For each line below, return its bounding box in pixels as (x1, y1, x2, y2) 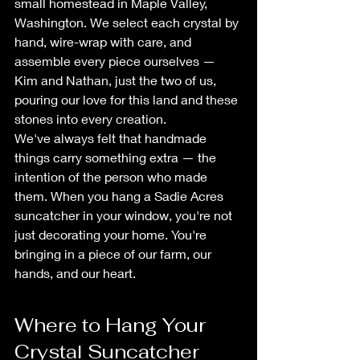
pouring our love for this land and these (14, 91, 241, 107)
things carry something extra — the (14, 149, 219, 165)
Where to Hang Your (14, 312, 211, 337)
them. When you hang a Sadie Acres (14, 187, 227, 203)
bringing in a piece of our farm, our (14, 245, 215, 261)
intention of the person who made (14, 168, 211, 184)
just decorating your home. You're (14, 226, 210, 242)
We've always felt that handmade (14, 129, 210, 145)
